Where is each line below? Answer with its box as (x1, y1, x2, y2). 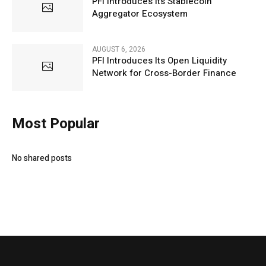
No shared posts (12, 151, 72, 164)
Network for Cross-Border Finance (92, 66, 236, 80)
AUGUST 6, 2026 (92, 43, 145, 55)
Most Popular (12, 113, 100, 134)
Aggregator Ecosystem (92, 7, 188, 21)
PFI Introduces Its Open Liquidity (92, 53, 227, 67)
